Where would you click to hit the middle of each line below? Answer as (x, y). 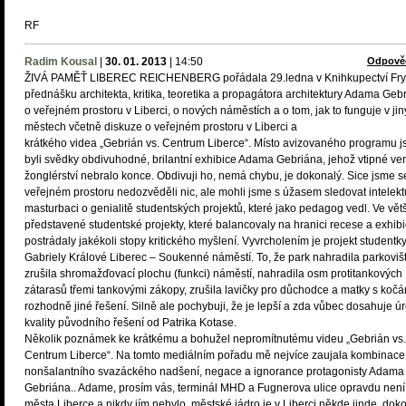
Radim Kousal (61, 62)
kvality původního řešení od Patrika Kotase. (130, 323)
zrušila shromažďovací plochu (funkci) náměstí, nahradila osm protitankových (213, 274)
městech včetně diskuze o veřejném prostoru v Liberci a (161, 127)
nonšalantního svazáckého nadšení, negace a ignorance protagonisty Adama (214, 372)
